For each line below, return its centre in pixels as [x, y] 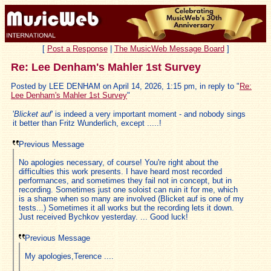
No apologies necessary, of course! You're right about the [119, 162]
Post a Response [77, 48]
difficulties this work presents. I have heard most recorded [120, 171]
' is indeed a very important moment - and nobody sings [149, 114]
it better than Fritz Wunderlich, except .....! [87, 123]
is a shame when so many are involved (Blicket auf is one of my [131, 198]
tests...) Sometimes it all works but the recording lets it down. [126, 207]
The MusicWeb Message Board [169, 48]
